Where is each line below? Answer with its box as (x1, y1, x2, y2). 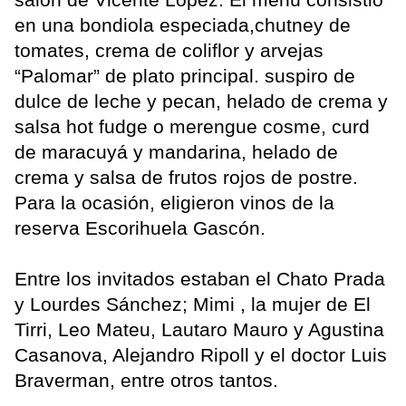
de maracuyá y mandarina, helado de (14, 141, 338, 163)
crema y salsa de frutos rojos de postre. (14, 167, 358, 188)
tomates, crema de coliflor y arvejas (14, 40, 324, 62)
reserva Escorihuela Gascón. (14, 217, 266, 239)
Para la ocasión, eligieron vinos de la (14, 192, 334, 214)
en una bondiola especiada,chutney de (14, 14, 351, 36)
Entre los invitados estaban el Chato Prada (14, 268, 385, 290)
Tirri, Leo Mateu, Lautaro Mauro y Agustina (14, 319, 384, 341)
